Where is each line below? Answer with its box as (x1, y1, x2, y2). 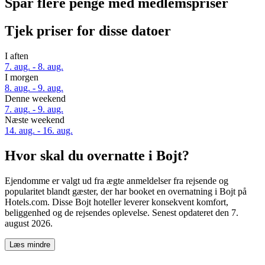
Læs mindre (9, 240, 50, 249)
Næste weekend (5, 115, 64, 125)
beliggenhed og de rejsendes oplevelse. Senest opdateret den (5, 207, 231, 218)
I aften (5, 51, 28, 62)
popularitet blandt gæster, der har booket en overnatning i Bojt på (5, 186, 247, 196)
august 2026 (5, 218, 50, 228)
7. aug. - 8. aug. (5, 62, 63, 72)
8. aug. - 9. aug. (5, 83, 63, 93)
